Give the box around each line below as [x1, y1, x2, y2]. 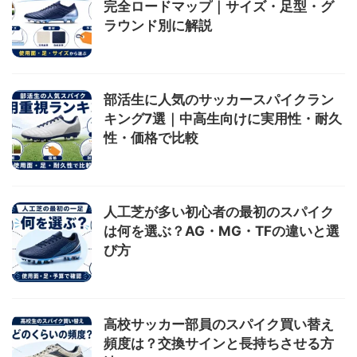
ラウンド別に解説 [104, 18, 212, 33]
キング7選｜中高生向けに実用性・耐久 [104, 111, 342, 127]
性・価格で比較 [104, 130, 198, 146]
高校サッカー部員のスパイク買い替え [104, 316, 334, 332]
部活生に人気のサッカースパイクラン [104, 92, 334, 108]
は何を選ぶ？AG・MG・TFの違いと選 [104, 223, 339, 239]
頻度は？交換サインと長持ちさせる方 [104, 335, 334, 351]
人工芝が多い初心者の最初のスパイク [104, 204, 334, 220]
